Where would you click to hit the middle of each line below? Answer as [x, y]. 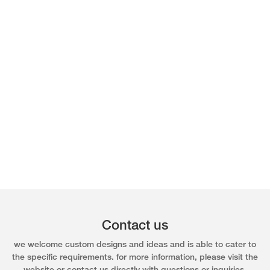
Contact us [135, 226]
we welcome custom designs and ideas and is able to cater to [135, 245]
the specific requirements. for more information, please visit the [135, 258]
